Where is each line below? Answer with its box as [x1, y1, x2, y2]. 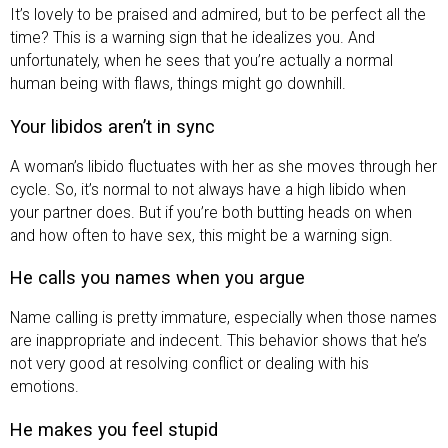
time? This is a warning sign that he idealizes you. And [10, 29, 375, 48]
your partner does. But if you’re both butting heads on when [10, 203, 412, 222]
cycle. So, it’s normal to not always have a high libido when [10, 180, 406, 199]
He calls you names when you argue [10, 267, 305, 289]
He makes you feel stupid [10, 418, 218, 440]
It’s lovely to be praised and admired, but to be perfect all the [10, 6, 426, 25]
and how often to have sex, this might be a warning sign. [10, 226, 393, 245]
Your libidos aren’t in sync [10, 115, 215, 137]
